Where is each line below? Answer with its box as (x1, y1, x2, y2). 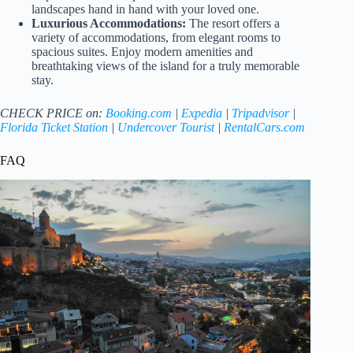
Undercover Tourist (117, 121, 214, 135)
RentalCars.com (224, 121, 305, 135)
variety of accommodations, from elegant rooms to (32, 31, 281, 45)
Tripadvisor (232, 106, 289, 121)
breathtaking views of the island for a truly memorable (32, 59, 299, 73)
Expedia (181, 106, 222, 121)
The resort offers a (186, 17, 280, 31)
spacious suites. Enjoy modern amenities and (32, 45, 253, 59)
